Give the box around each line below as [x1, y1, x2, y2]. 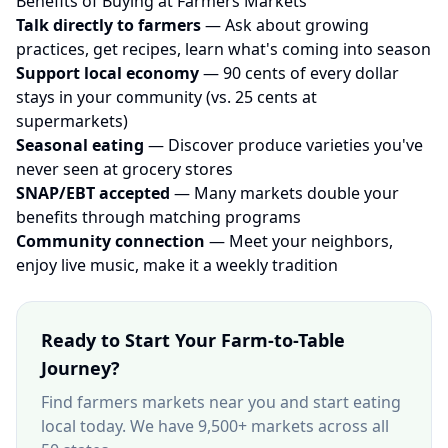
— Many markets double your [170, 182, 399, 204]
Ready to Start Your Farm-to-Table [41, 328, 345, 352]
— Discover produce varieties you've [144, 134, 423, 156]
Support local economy [16, 62, 199, 84]
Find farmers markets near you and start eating [41, 391, 401, 413]
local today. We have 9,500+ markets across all [41, 415, 389, 437]
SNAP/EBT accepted [16, 182, 170, 204]
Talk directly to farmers [16, 14, 201, 36]
